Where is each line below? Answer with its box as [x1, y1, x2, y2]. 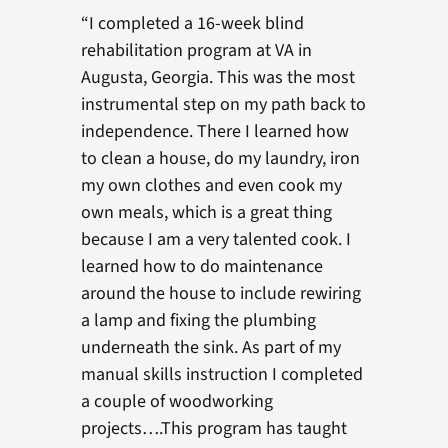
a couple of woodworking [80, 389, 273, 414]
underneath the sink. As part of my [80, 335, 341, 360]
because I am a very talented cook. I [80, 227, 351, 252]
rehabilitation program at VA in [80, 38, 312, 63]
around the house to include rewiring [80, 281, 361, 306]
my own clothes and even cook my [80, 173, 342, 198]
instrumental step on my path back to [80, 92, 366, 117]
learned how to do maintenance [80, 254, 323, 279]
